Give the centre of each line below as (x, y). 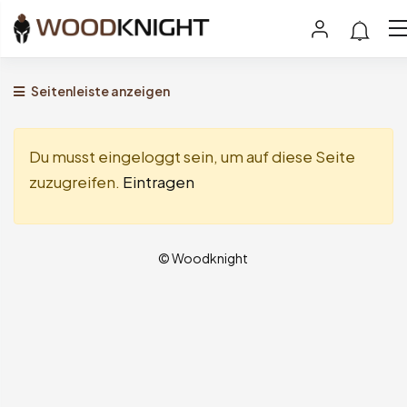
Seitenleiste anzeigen (99, 90)
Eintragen (159, 181)
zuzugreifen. (76, 181)
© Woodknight (203, 258)
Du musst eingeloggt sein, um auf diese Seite (192, 156)
